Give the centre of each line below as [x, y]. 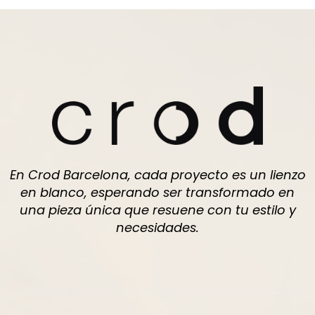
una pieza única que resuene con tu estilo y [157, 210]
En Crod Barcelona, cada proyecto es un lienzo [157, 174]
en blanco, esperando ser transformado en [157, 192]
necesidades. [157, 227]
